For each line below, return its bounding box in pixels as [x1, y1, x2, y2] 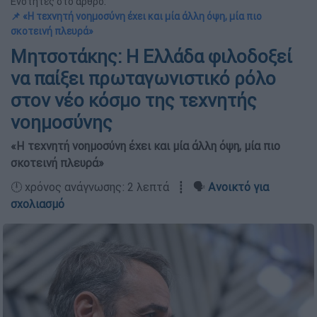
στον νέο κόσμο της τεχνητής [11, 89, 257, 112]
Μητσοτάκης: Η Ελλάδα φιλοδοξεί [11, 45, 292, 68]
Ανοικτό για [208, 180, 269, 194]
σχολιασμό [11, 197, 64, 211]
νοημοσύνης [11, 111, 113, 134]
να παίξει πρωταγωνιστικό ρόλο [11, 67, 276, 90]
